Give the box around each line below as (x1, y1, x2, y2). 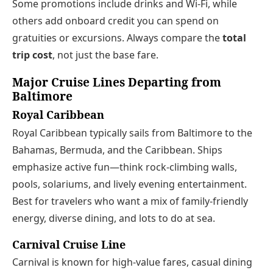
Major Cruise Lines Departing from (12, 74, 221, 91)
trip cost (12, 48, 52, 62)
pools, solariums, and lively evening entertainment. (12, 177, 247, 191)
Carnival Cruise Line (12, 236, 126, 252)
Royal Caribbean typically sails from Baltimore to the (12, 126, 252, 140)
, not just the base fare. (52, 48, 158, 62)
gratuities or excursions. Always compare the (12, 30, 222, 44)
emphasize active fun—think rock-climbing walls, (12, 160, 237, 174)
